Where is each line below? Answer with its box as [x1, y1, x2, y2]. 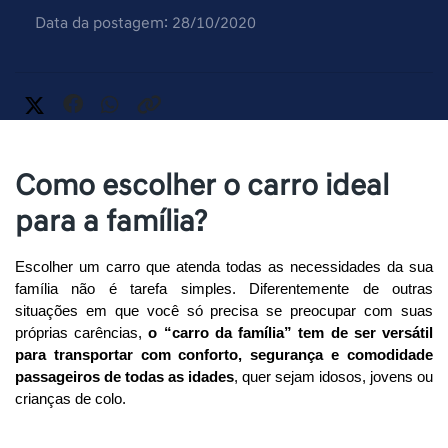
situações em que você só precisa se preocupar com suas [15, 303, 433, 320]
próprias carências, [15, 325, 149, 342]
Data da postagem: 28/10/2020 [35, 13, 256, 34]
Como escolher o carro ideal [15, 167, 389, 205]
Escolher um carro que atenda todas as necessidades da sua [15, 259, 433, 276]
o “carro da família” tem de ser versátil [148, 325, 434, 342]
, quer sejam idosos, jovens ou [234, 369, 433, 386]
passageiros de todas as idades [15, 369, 234, 386]
